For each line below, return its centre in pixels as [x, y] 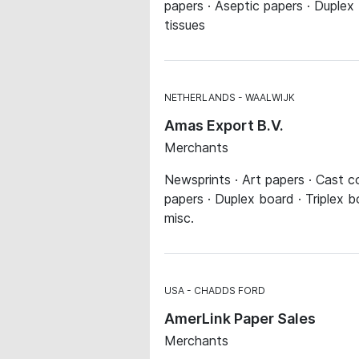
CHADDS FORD [230, 290]
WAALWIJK [270, 97]
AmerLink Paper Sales [240, 319]
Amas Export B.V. [224, 125]
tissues [185, 25]
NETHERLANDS [200, 97]
